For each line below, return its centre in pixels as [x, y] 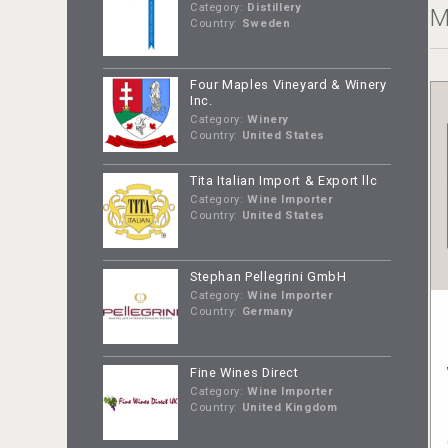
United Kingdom [288, 407]
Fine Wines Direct [244, 372]
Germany [266, 311]
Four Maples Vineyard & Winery [288, 85]
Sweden [264, 24]
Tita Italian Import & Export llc [283, 180]
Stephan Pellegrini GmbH [268, 276]
